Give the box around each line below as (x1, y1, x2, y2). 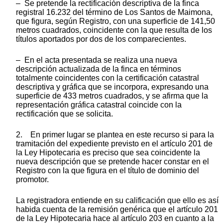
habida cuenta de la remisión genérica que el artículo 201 (16, 205, 218, 214)
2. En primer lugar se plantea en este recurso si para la (16, 130, 214, 139)
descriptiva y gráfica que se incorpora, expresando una (16, 82, 209, 91)
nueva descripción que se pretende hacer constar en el (16, 157, 209, 166)
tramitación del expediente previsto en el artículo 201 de (16, 139, 213, 148)
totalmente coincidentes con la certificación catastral (16, 73, 199, 82)
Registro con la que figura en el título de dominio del (16, 166, 199, 175)
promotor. (16, 175, 49, 184)
